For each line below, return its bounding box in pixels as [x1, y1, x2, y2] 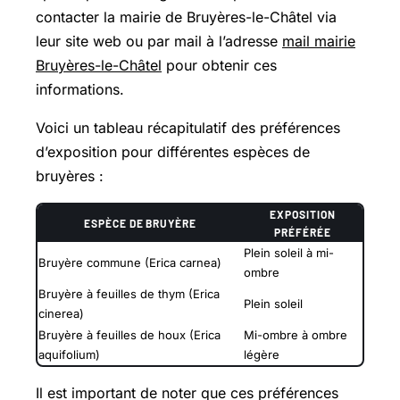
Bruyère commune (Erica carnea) [38, 254, 221, 270]
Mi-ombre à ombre [244, 327, 347, 342]
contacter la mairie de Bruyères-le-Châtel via [36, 7, 337, 26]
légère [244, 346, 279, 362]
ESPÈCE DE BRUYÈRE [83, 216, 197, 229]
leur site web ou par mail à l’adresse [36, 31, 282, 50]
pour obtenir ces [162, 55, 277, 74]
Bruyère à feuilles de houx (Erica [38, 327, 221, 342]
